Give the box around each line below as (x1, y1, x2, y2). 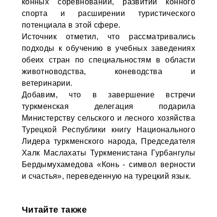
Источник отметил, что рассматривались (21, 32, 196, 41)
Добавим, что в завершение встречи (21, 91, 196, 99)
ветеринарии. (21, 79, 73, 87)
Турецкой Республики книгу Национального (21, 125, 196, 134)
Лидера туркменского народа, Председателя (21, 137, 196, 145)
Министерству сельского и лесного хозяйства (21, 114, 196, 122)
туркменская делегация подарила (21, 102, 196, 110)
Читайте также (21, 205, 87, 215)
